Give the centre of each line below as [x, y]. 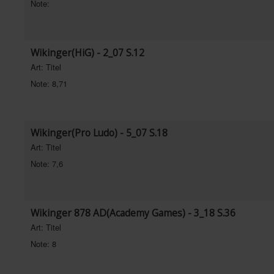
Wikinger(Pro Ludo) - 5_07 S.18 [99, 133]
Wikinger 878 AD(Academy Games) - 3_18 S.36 [133, 213]
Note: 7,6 [47, 164]
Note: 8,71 [49, 83]
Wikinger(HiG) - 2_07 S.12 [87, 53]
